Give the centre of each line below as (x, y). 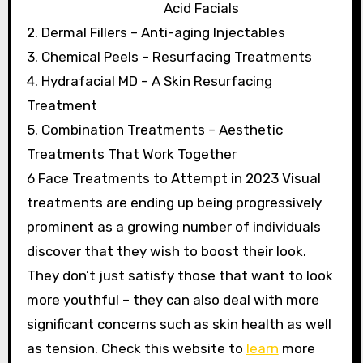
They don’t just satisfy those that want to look (179, 275)
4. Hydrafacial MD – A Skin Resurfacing (149, 81)
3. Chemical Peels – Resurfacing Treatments (169, 57)
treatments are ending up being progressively (174, 203)
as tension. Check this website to (136, 348)
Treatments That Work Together (131, 154)
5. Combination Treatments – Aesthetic (154, 130)
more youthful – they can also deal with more (173, 300)
